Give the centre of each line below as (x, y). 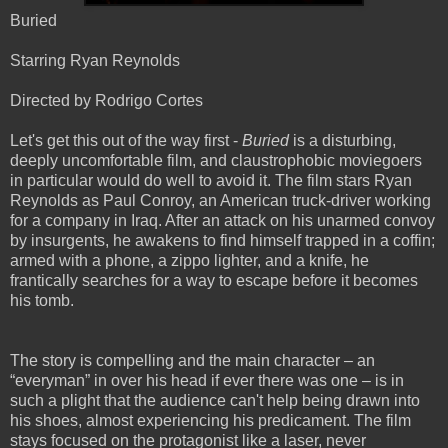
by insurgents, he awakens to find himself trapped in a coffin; (222, 241)
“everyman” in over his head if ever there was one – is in (207, 381)
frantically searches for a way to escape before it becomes (214, 281)
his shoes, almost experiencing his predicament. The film (210, 421)
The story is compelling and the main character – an (192, 361)
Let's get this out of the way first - (126, 141)
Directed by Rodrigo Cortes (106, 101)
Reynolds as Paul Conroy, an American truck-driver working (220, 201)
